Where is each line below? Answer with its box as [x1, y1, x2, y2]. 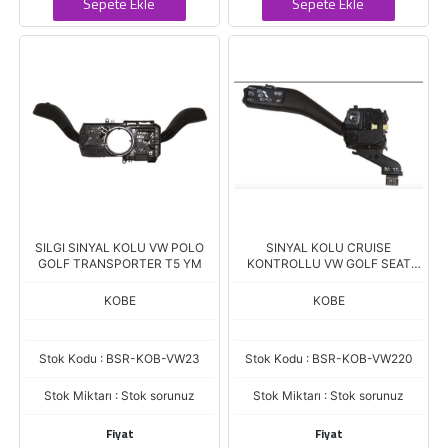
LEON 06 [303, 272, 354, 287]
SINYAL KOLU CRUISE [266, 240, 391, 255]
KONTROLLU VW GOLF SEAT [246, 256, 411, 271]
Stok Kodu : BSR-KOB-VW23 [39, 351, 200, 366]
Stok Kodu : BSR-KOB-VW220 [244, 351, 413, 366]
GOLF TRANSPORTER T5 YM [37, 256, 202, 271]
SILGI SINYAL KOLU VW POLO [35, 240, 204, 255]
